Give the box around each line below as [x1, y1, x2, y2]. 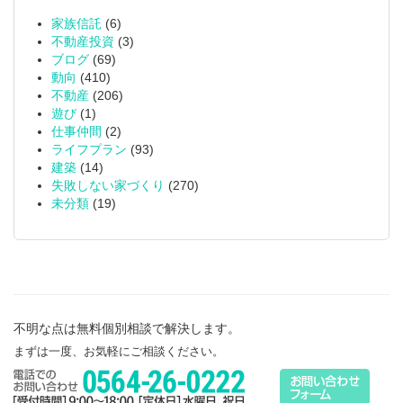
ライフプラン [51, 142, 127, 157]
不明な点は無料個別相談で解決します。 [13, 321, 240, 336]
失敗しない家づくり [51, 178, 165, 193]
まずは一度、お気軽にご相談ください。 [13, 345, 224, 358]
